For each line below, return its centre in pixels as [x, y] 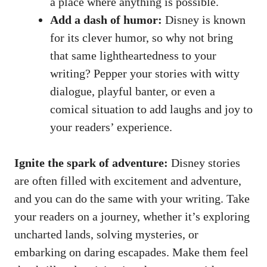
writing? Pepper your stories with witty [145, 74]
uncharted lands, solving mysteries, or [106, 235]
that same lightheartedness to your [133, 56]
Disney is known [204, 20]
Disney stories [204, 163]
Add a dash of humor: [106, 20]
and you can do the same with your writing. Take [132, 199]
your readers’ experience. [111, 127]
